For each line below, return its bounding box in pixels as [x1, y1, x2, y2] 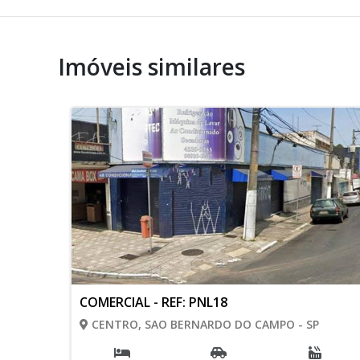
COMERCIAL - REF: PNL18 [80, 293, 227, 311]
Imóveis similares [58, 51, 245, 82]
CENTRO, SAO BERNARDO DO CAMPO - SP [88, 317, 319, 332]
